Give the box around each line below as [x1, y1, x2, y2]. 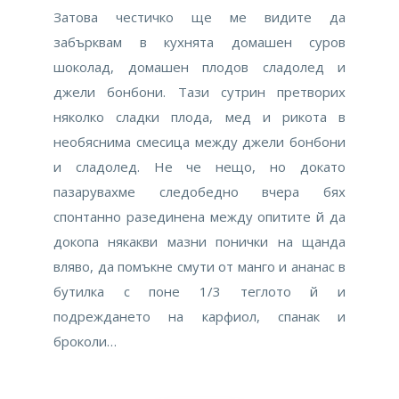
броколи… [53, 332, 117, 351]
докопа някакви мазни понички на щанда [53, 232, 346, 251]
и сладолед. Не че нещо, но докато [53, 158, 346, 176]
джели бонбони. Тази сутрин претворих [53, 83, 346, 102]
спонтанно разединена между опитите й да [53, 208, 346, 226]
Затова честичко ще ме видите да [53, 8, 346, 27]
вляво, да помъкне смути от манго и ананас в [53, 257, 346, 276]
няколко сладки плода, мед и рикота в [53, 108, 346, 126]
